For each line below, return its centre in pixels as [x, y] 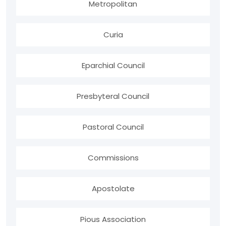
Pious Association [113, 219]
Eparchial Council [113, 66]
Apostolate [113, 189]
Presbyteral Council [113, 96]
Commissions [113, 158]
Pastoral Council [113, 127]
